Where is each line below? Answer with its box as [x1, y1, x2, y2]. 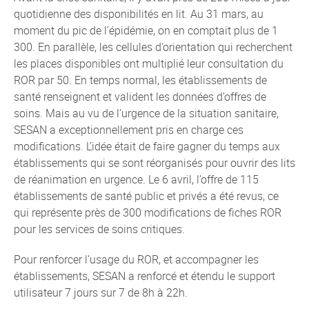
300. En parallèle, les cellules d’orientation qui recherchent [14, 39, 292, 54]
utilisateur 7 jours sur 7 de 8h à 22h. [14, 285, 188, 300]
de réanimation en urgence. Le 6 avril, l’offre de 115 [14, 172, 259, 187]
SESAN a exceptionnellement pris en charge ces [14, 122, 243, 137]
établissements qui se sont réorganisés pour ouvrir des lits [14, 155, 295, 170]
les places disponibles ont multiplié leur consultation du [14, 56, 283, 71]
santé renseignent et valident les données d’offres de [14, 89, 266, 104]
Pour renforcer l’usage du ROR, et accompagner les [14, 252, 259, 267]
